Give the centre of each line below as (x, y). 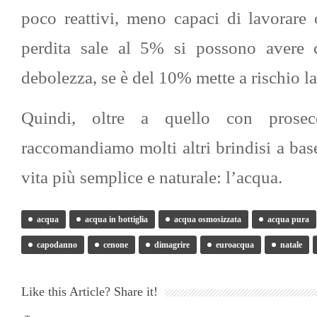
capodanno (57, 245)
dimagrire (172, 245)
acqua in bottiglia (116, 219)
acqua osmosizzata (208, 219)
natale (291, 245)
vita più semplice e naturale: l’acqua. (152, 177)
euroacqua (235, 245)
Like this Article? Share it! (90, 292)
